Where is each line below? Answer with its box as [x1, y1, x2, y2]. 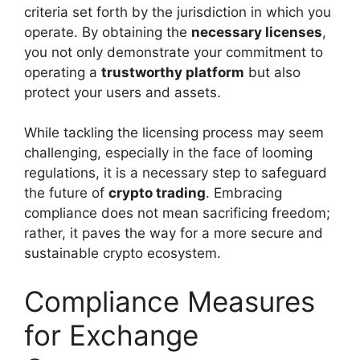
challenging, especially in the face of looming [24, 145, 313, 162]
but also [244, 63, 301, 80]
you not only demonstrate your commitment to [24, 43, 323, 60]
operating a [24, 63, 101, 80]
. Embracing [206, 185, 282, 202]
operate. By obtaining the [24, 23, 191, 40]
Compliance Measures [24, 284, 315, 318]
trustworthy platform [101, 63, 244, 80]
